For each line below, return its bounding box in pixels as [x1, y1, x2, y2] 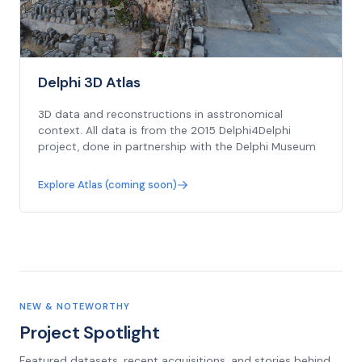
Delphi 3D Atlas [38, 72, 141, 92]
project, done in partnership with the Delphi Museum [38, 139, 316, 154]
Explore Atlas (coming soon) [38, 177, 177, 192]
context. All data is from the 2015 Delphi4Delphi [38, 123, 291, 137]
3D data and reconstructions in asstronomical [38, 107, 283, 121]
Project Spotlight [19, 320, 160, 344]
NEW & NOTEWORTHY [19, 300, 130, 312]
